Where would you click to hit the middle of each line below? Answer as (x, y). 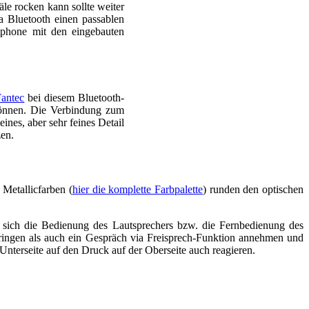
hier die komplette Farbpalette (138, 189)
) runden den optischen (253, 189)
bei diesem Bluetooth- (74, 98)
